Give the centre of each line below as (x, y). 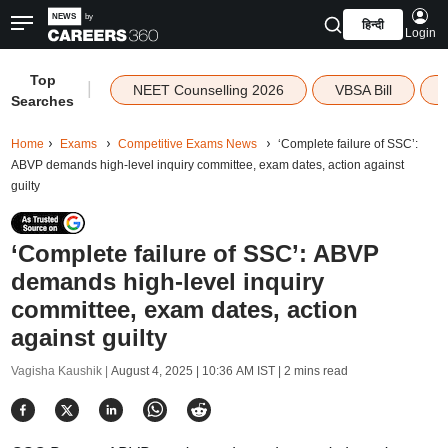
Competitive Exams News (187, 144)
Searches (43, 101)
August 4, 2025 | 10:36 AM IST (192, 371)
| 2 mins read (311, 371)
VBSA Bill (363, 90)
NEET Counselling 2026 (208, 90)
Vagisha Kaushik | (60, 371)
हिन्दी (372, 25)
